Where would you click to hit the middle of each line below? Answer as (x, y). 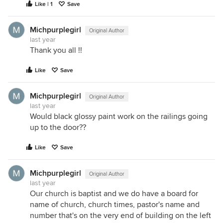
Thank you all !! (56, 50)
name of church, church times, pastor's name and (115, 205)
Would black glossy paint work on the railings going (119, 116)
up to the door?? (58, 127)
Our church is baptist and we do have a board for (114, 194)
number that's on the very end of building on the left (120, 216)
